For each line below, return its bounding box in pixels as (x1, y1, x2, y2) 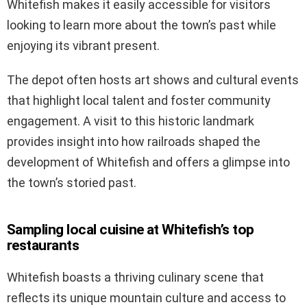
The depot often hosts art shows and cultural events (7, 73, 299, 88)
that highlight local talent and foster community (7, 93, 271, 108)
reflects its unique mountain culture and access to (7, 291, 286, 306)
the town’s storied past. (7, 175, 136, 191)
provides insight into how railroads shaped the (7, 134, 260, 149)
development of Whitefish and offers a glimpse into (7, 155, 290, 170)
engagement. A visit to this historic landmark (7, 114, 254, 129)
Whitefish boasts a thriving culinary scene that (7, 270, 264, 285)
